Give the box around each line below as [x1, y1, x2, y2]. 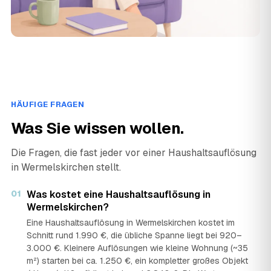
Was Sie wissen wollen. [11, 118, 184, 139]
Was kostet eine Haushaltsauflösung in [27, 188, 211, 201]
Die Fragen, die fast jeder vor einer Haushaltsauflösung [11, 146, 256, 160]
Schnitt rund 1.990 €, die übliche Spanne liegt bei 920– [27, 230, 242, 241]
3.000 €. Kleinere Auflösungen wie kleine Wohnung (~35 [27, 243, 248, 254]
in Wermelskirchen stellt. [11, 161, 121, 174]
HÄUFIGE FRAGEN [11, 99, 85, 110]
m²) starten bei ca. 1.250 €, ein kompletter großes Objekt [27, 255, 248, 267]
